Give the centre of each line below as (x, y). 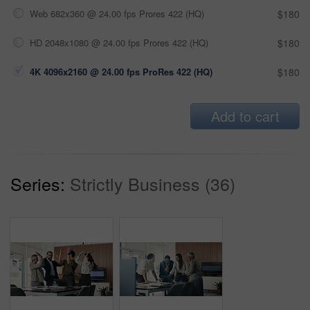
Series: (38, 184)
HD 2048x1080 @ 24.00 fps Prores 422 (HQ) (119, 43)
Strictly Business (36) (153, 184)
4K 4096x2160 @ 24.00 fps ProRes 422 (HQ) (121, 72)
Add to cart (245, 116)
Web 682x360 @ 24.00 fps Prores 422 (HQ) (117, 14)
